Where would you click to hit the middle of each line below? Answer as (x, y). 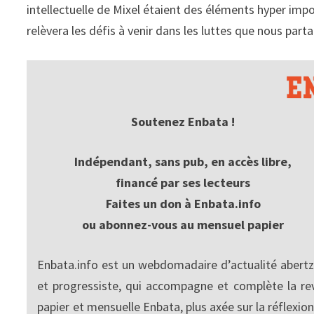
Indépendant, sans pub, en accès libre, (183, 161)
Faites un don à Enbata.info (183, 203)
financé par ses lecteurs (183, 182)
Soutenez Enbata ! (183, 121)
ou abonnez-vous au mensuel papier (183, 224)
